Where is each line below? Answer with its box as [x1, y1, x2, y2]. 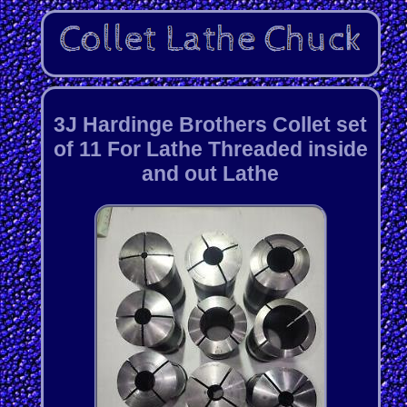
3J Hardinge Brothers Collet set [54, 112, 368, 136]
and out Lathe [142, 161, 280, 185]
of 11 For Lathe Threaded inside [53, 136, 368, 161]
